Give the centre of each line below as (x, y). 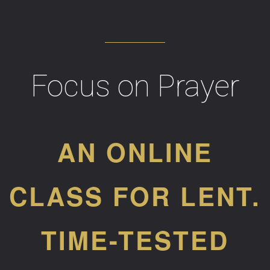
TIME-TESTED (135, 240)
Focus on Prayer (135, 86)
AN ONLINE (135, 152)
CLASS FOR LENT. (135, 196)
